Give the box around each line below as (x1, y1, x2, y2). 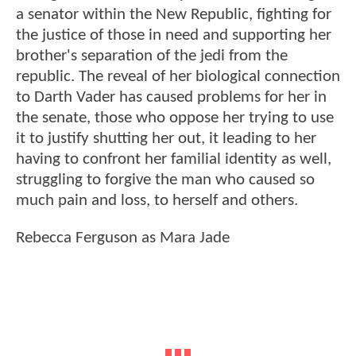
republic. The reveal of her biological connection (16, 68, 340, 85)
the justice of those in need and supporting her (16, 26, 331, 44)
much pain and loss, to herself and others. (16, 192, 298, 209)
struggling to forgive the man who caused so (16, 171, 315, 188)
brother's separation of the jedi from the (16, 47, 288, 64)
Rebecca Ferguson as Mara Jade (16, 230, 230, 247)
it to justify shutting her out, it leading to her (16, 130, 316, 147)
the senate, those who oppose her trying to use (16, 109, 334, 126)
